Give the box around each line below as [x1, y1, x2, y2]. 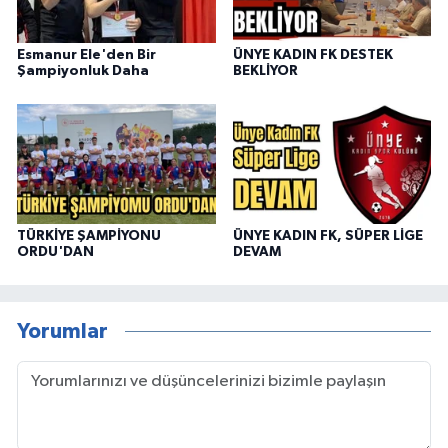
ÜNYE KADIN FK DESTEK [232, 47, 393, 62]
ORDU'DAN [17, 244, 94, 259]
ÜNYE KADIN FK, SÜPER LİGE [232, 228, 423, 243]
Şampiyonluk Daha [17, 63, 149, 78]
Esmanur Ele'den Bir [17, 47, 156, 62]
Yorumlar [17, 321, 108, 343]
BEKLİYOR [232, 63, 298, 78]
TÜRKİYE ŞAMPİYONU [17, 228, 161, 243]
